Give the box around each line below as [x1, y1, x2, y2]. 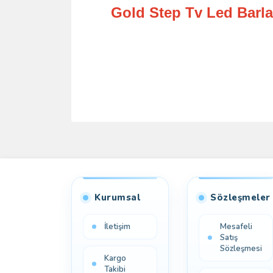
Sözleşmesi [220, 243, 262, 254]
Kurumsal [94, 191, 140, 204]
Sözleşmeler [210, 191, 271, 204]
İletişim [104, 221, 130, 232]
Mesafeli [220, 221, 252, 232]
